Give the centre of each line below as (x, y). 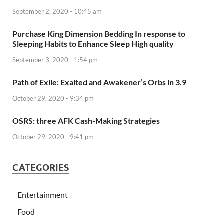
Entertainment (43, 194)
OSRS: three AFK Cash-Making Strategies (86, 121)
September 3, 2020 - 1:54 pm (55, 60)
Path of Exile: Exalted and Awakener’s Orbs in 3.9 (99, 82)
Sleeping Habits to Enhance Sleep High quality (93, 44)
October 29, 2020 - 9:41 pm (53, 137)
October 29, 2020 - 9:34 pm (53, 98)
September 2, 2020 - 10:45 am (57, 12)
